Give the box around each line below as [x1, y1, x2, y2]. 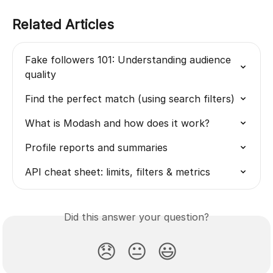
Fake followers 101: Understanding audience [25, 53, 234, 66]
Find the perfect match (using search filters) [25, 92, 235, 105]
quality [25, 68, 56, 80]
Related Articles [12, 16, 114, 32]
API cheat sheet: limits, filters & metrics [25, 165, 210, 178]
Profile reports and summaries [25, 141, 168, 154]
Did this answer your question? [64, 210, 209, 223]
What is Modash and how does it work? [25, 116, 210, 129]
